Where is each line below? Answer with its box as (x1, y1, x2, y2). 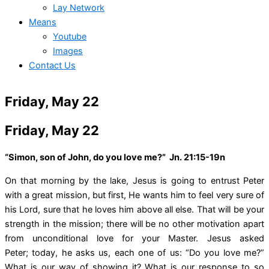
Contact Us (29, 59, 76, 71)
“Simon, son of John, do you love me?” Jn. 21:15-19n (5, 151, 225, 163)
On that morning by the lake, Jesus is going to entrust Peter (5, 175, 264, 186)
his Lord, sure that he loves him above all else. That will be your (5, 204, 264, 215)
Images (53, 45, 83, 56)
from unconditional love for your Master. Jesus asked (5, 232, 264, 244)
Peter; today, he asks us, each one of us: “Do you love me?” (5, 247, 264, 258)
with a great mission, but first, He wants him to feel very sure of (5, 189, 264, 201)
